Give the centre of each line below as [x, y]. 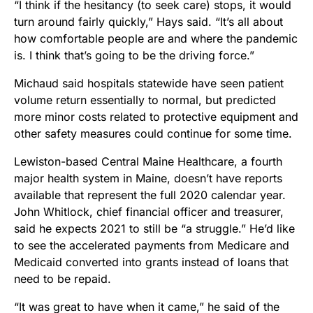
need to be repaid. [63, 279]
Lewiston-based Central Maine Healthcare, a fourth [148, 162]
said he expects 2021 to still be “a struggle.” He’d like [154, 229]
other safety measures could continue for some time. [155, 134]
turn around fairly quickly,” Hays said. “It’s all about [148, 22]
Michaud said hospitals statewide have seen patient [149, 83]
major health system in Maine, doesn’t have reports [148, 179]
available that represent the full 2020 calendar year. [150, 195]
